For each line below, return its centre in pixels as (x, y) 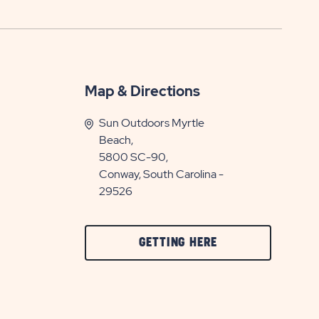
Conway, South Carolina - (161, 174)
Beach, (116, 140)
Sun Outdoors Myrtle (151, 123)
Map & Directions (142, 91)
